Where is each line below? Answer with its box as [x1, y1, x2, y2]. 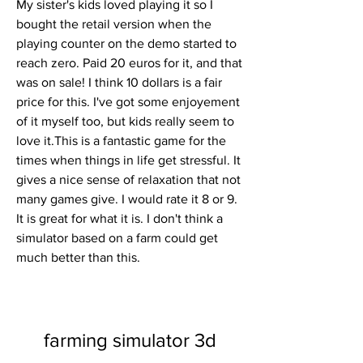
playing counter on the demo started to [16, 36, 237, 50]
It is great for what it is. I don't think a [16, 211, 223, 225]
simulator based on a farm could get [16, 231, 218, 245]
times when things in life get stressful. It [16, 153, 241, 167]
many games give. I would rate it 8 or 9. [16, 192, 237, 206]
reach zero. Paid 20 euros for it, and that [16, 56, 242, 70]
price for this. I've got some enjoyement [16, 95, 240, 109]
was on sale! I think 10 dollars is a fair [16, 75, 222, 89]
